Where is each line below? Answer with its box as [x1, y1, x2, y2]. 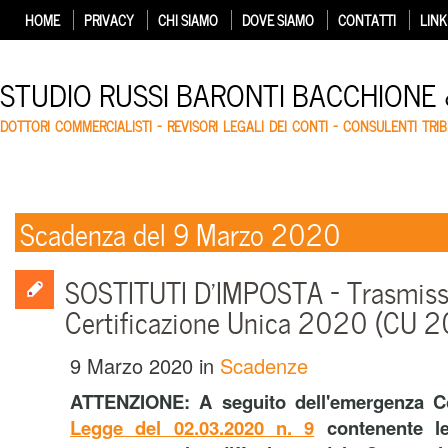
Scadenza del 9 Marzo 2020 [20, 210, 341, 254]
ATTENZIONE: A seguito [70, 388, 295, 415]
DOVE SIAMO [242, 9, 314, 30]
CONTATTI [338, 9, 396, 30]
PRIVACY [84, 9, 134, 30]
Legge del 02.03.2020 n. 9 [70, 414, 315, 441]
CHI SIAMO [158, 9, 218, 30]
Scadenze [220, 351, 308, 380]
